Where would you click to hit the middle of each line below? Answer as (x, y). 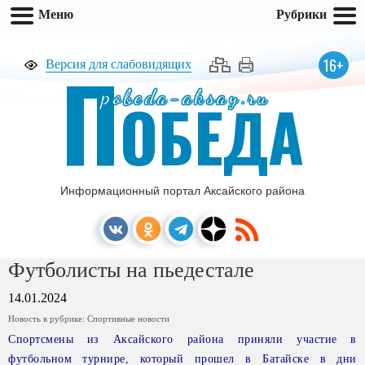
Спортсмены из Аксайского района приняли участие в (182, 339)
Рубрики (301, 14)
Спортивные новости (128, 319)
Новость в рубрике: (48, 319)
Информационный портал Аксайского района (182, 191)
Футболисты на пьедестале (131, 270)
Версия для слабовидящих (119, 64)
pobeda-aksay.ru (186, 97)
